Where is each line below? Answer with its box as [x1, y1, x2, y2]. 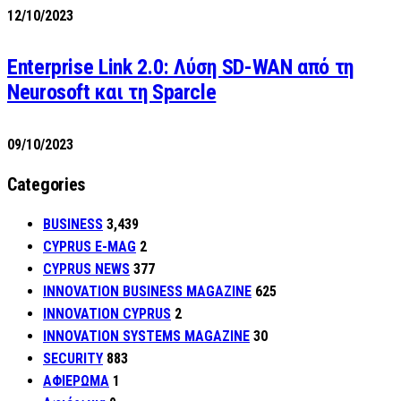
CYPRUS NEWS [43, 260, 130, 278]
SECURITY [43, 350, 103, 368]
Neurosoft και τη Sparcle [7, 80, 217, 106]
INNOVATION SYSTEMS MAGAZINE [43, 328, 250, 346]
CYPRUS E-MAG [43, 238, 136, 256]
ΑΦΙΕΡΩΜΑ [43, 372, 109, 390]
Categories [7, 174, 85, 196]
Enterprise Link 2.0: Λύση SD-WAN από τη [7, 55, 354, 81]
